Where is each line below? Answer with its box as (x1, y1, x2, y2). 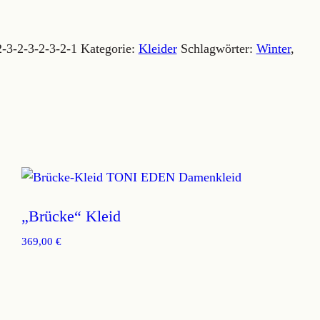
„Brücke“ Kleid (21, 207, 121, 225)
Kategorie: (80, 41, 139, 56)
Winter (256, 41, 291, 56)
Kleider (138, 41, 177, 56)
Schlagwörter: (180, 41, 256, 56)
